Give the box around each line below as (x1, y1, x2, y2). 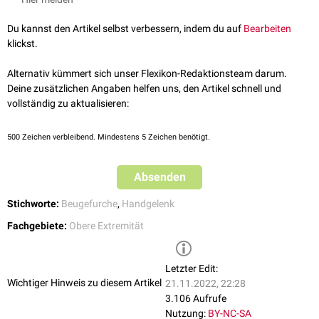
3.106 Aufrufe (165, 293, 226, 305)
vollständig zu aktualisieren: (7, 98, 129, 110)
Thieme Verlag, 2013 (15, 31, 105, 43)
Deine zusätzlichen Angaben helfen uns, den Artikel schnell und (7, 83, 281, 95)
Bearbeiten (244, 23, 291, 35)
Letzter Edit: (165, 263, 218, 275)
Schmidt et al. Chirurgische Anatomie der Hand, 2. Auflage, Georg (15, 16, 300, 28)
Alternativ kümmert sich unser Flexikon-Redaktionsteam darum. (7, 68, 287, 80)
